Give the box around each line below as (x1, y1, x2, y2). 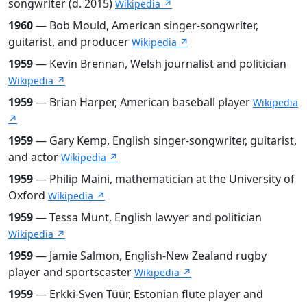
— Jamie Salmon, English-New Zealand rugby (33, 247, 267, 263)
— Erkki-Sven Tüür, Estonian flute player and (33, 286, 263, 302)
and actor (8, 149, 61, 164)
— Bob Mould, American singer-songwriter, (33, 17, 258, 33)
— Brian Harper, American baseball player (33, 94, 253, 110)
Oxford (8, 187, 48, 203)
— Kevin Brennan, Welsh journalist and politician (33, 56, 286, 71)
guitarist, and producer (8, 34, 132, 49)
